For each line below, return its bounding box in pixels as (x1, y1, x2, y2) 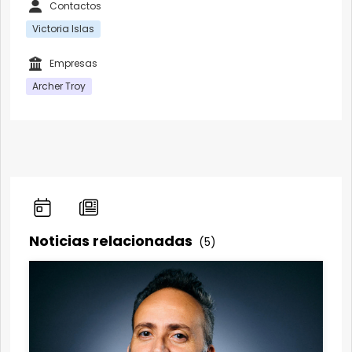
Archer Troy (32, 79, 86, 93)
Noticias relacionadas (29, 231, 196, 251)
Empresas (49, 57, 97, 71)
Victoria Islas (32, 22, 94, 36)
